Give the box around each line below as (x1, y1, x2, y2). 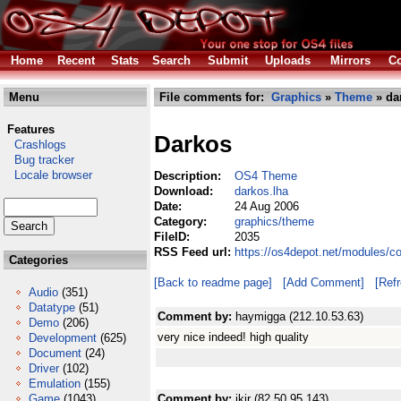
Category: (154, 215, 210, 228)
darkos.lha (235, 184, 288, 198)
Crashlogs (4, 138, 66, 151)
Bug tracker (4, 153, 74, 166)
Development (29, 331, 97, 345)
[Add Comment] (283, 276, 364, 289)
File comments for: (156, 90, 271, 104)
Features (7, 123, 55, 136)
